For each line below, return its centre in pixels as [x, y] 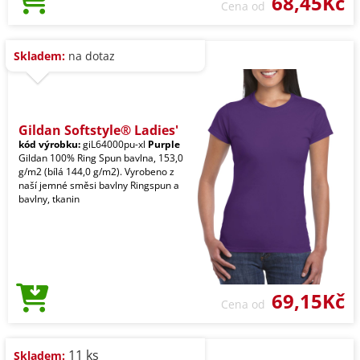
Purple [164, 145]
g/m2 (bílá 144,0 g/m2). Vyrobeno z [96, 172]
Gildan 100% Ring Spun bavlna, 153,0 [101, 158]
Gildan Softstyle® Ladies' [98, 131]
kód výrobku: [49, 145]
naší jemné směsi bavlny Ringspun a [99, 186]
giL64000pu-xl [114, 145]
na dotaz [90, 56]
